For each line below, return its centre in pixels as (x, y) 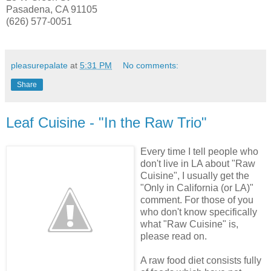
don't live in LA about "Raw (198, 163)
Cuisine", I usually (180, 175)
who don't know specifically (199, 212)
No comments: (151, 65)
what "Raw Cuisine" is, (189, 224)
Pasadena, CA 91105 (52, 10)
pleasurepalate (39, 65)
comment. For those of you (197, 200)
